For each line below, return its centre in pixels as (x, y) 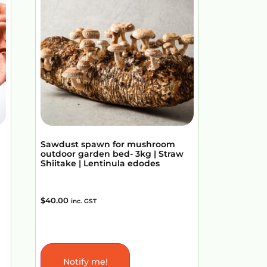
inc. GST (84, 201)
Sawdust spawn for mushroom (108, 145)
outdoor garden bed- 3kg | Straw (112, 154)
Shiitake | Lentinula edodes (100, 164)
